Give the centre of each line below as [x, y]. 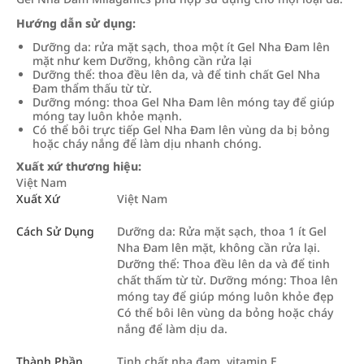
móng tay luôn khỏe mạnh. [107, 116]
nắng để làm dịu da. [172, 329]
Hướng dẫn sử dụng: [76, 23]
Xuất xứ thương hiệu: [79, 166]
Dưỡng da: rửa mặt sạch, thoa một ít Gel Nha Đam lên [181, 47]
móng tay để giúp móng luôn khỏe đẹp [225, 296]
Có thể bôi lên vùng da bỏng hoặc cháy [225, 312]
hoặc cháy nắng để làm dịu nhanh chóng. [147, 143]
